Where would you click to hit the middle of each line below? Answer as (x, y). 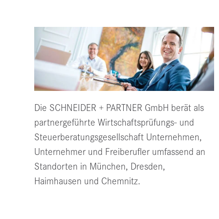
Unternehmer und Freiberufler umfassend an (120, 152)
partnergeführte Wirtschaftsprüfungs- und (114, 123)
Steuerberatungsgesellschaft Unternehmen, (118, 137)
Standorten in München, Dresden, (100, 167)
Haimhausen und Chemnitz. (87, 181)
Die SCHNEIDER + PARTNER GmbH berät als (119, 108)
